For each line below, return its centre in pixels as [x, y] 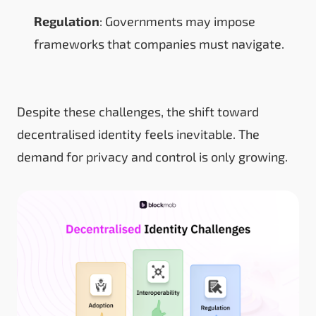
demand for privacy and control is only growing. [152, 156]
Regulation [67, 21]
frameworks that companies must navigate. [159, 43]
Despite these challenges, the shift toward [138, 111]
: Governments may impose [177, 21]
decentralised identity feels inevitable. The [138, 134]
